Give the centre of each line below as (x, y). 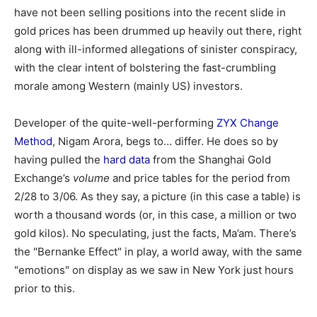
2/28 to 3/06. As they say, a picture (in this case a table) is (157, 196)
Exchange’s (44, 178)
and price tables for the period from (200, 178)
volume (91, 178)
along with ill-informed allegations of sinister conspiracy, (156, 49)
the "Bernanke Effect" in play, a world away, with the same (158, 252)
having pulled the (59, 160)
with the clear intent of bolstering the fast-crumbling (145, 68)
